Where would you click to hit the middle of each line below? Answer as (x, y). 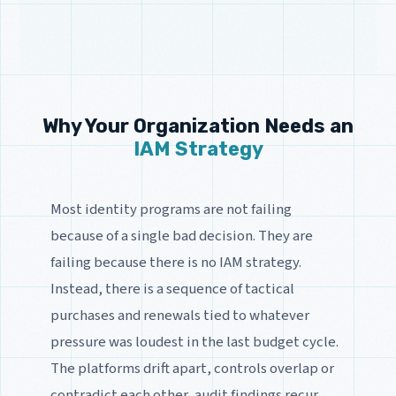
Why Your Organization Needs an (198, 126)
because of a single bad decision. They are (181, 236)
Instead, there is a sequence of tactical (172, 289)
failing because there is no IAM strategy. (175, 262)
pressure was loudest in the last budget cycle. (194, 342)
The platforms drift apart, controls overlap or (192, 368)
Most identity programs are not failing (171, 209)
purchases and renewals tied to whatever (179, 315)
